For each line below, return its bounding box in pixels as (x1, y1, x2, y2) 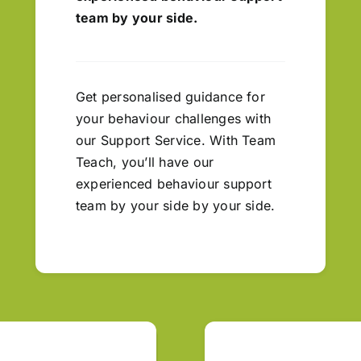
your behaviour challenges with (76, 110, 272, 127)
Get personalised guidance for (76, 88, 265, 105)
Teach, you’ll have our (76, 153, 214, 170)
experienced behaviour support (76, 175, 272, 192)
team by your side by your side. (76, 197, 276, 214)
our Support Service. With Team (76, 131, 276, 148)
